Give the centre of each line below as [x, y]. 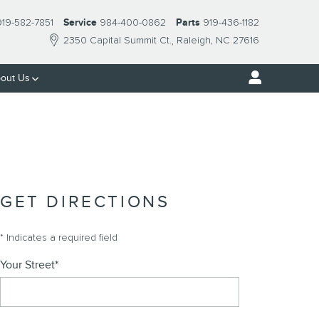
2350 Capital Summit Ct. [117, 41]
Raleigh [194, 41]
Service [80, 22]
